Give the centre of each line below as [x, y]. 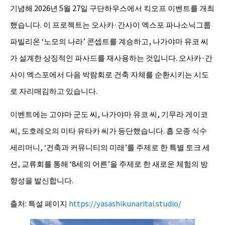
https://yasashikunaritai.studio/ [125, 203]
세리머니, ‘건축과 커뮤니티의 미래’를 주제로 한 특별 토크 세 [110, 147]
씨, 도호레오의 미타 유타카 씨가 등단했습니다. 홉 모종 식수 [108, 130]
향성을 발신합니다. [42, 180]
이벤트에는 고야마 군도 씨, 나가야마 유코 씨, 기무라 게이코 [109, 114]
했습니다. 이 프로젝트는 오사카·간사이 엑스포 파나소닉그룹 [110, 24]
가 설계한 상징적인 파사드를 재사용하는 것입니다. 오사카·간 [111, 57]
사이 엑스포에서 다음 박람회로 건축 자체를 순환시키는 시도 [109, 74]
